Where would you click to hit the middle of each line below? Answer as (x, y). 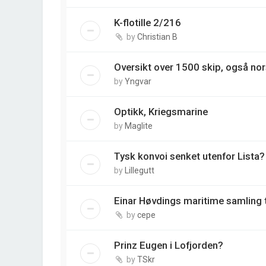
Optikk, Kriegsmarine (161, 112)
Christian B (157, 37)
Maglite (139, 126)
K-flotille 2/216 (148, 23)
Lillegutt (140, 171)
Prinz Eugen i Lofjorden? (169, 246)
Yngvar (138, 82)
